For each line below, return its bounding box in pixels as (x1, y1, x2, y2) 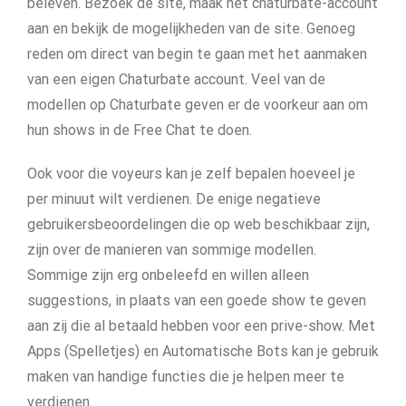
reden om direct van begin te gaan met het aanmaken (27, 45, 367, 63)
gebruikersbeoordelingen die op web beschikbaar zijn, (27, 216, 370, 233)
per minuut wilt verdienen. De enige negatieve (27, 190, 321, 208)
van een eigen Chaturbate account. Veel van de (27, 71, 325, 88)
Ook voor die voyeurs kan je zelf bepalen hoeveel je (27, 165, 355, 182)
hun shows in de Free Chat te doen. (27, 121, 252, 139)
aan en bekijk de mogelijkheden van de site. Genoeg (27, 20, 355, 37)
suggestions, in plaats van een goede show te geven (27, 292, 366, 309)
